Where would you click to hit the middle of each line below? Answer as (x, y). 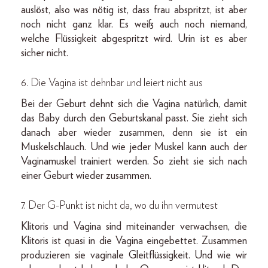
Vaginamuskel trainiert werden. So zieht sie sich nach (134, 161)
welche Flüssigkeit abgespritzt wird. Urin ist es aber (134, 39)
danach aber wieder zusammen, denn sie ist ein (134, 133)
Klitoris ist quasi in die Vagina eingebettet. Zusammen (134, 241)
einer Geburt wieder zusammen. (86, 176)
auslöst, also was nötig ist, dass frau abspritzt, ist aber (134, 10)
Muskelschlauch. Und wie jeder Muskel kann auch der (134, 147)
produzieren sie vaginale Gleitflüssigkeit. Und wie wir (134, 255)
